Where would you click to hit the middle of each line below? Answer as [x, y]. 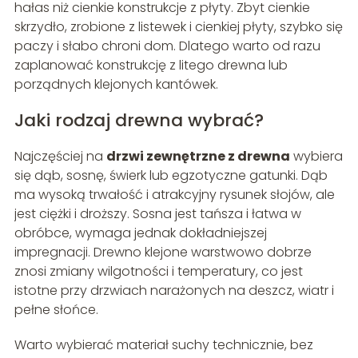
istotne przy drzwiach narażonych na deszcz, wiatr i [174, 290]
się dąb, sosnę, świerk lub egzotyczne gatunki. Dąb [171, 175]
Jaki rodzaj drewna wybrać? [139, 120]
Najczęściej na [60, 156]
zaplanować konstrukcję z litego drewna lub [151, 65]
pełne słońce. [56, 309]
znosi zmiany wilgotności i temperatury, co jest [158, 271]
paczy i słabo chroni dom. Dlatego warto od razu [167, 46]
